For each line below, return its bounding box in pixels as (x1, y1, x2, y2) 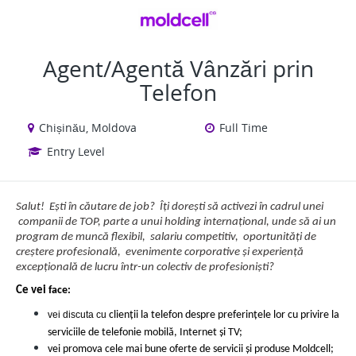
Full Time (219, 120, 268, 135)
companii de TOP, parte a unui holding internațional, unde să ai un (16, 216, 336, 228)
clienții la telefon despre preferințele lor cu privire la (109, 309, 339, 321)
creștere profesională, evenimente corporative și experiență (16, 246, 304, 258)
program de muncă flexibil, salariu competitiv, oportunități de (16, 231, 316, 243)
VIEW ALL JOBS (31, 16, 87, 27)
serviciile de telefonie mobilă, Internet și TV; (48, 327, 242, 339)
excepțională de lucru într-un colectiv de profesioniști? (16, 261, 274, 273)
